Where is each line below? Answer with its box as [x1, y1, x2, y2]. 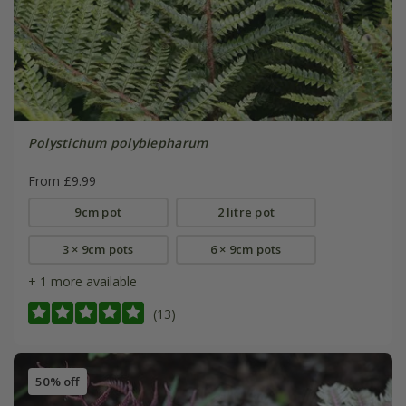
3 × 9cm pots [62, 240, 134, 257]
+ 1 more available [27, 272, 137, 290]
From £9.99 [27, 171, 96, 189]
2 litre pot [217, 203, 275, 220]
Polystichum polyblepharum [27, 133, 208, 151]
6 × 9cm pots [209, 240, 282, 257]
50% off [34, 373, 80, 391]
